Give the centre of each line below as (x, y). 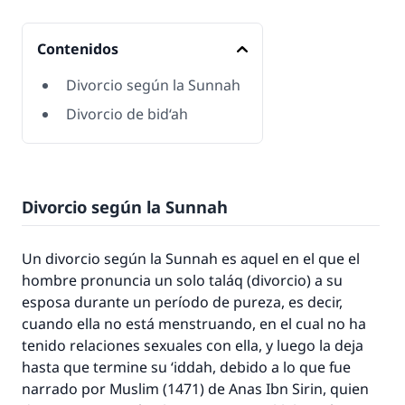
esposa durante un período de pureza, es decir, (182, 302)
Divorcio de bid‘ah (127, 114)
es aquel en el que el (289, 259)
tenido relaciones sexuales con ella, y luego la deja (193, 345)
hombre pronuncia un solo (115, 280)
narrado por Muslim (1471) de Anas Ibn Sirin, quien (195, 389)
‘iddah (192, 367)
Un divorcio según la (94, 259)
